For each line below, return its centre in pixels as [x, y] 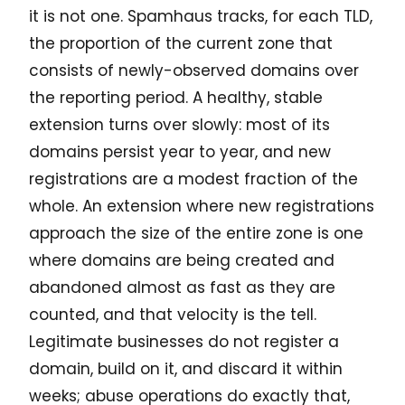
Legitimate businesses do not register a [184, 342]
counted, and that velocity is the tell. [173, 315]
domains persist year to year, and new [180, 152]
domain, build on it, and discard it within [186, 369]
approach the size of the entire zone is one [196, 234]
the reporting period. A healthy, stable [176, 98]
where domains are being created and [182, 261]
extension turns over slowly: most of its [179, 125]
